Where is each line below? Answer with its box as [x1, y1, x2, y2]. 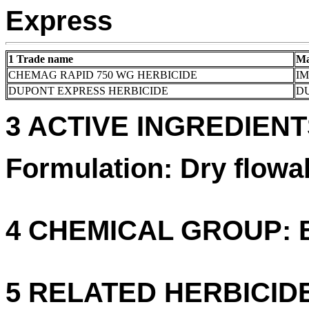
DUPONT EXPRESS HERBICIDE [8, 85, 168, 97]
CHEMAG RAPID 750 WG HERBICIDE [8, 69, 197, 81]
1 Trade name [8, 53, 73, 65]
